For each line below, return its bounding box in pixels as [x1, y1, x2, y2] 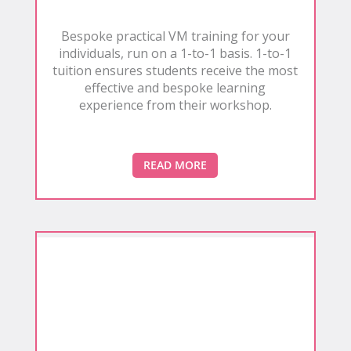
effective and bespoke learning [85, 79, 266, 97]
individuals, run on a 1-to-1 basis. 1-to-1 [59, 45, 292, 63]
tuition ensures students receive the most [52, 62, 299, 80]
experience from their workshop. [78, 96, 272, 114]
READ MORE [143, 157, 208, 173]
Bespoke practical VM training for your [60, 27, 290, 45]
